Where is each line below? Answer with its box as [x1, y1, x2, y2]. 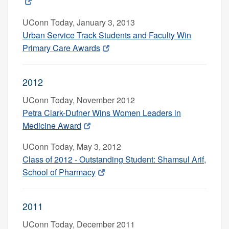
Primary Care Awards [22, 41, 100, 54]
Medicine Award [22, 119, 81, 131]
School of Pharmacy [22, 166, 96, 178]
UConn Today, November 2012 [22, 94, 135, 106]
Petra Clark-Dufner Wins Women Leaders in [22, 106, 181, 119]
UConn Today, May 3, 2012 [22, 140, 121, 152]
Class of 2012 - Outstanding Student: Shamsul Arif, [22, 153, 206, 165]
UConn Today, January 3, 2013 [22, 16, 135, 28]
